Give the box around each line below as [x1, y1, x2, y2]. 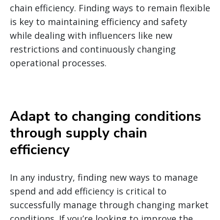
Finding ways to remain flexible [76, 2, 210, 14]
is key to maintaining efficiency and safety [10, 16, 187, 28]
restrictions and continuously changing [10, 43, 176, 55]
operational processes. [10, 57, 107, 69]
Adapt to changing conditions [10, 107, 201, 126]
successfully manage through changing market [10, 199, 209, 211]
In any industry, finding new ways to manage [10, 171, 198, 184]
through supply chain [10, 124, 147, 143]
